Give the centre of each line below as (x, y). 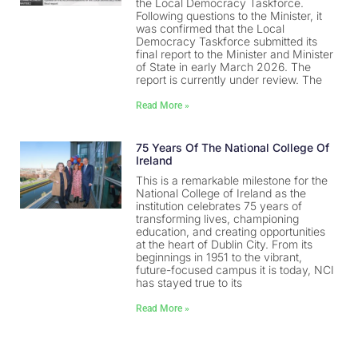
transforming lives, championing (218, 219)
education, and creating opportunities (231, 232)
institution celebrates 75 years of (219, 206)
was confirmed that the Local (211, 29)
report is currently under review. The (229, 80)
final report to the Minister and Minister (235, 54)
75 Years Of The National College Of (233, 148)
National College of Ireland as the (221, 193)
